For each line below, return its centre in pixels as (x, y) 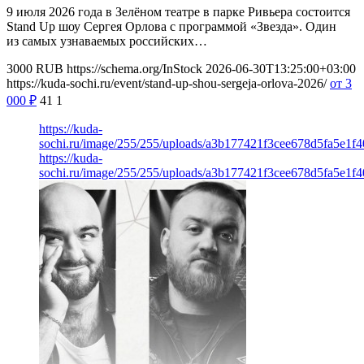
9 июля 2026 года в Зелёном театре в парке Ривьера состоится (178, 12)
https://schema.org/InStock (134, 69)
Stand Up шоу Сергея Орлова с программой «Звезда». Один (171, 27)
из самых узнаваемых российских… (107, 41)
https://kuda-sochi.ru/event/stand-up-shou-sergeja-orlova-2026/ (167, 84)
